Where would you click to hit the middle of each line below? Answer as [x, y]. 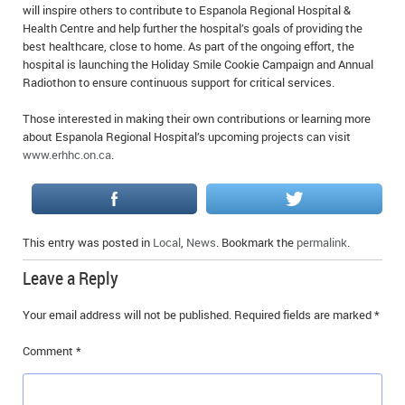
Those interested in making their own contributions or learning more [197, 119]
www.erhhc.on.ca [67, 155]
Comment [49, 351]
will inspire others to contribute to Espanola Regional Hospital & [187, 10]
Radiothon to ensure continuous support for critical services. [179, 83]
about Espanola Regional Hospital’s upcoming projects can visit [187, 137]
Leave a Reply [71, 278]
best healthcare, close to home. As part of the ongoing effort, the [188, 47]
